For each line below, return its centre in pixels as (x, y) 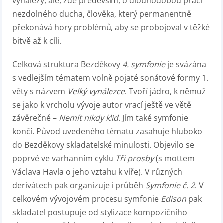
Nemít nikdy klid (89, 118)
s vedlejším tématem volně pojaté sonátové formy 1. (110, 78)
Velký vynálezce (96, 91)
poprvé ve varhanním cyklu (64, 159)
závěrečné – (36, 118)
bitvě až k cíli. (37, 41)
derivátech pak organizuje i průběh (78, 185)
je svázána (187, 64)
